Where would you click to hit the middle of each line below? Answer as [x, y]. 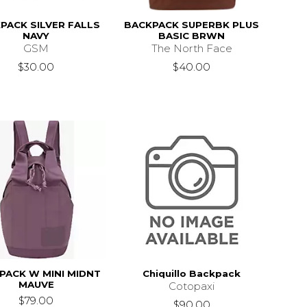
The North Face [192, 48]
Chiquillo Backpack [192, 273]
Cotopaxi [192, 286]
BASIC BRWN [192, 35]
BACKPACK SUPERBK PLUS [192, 24]
